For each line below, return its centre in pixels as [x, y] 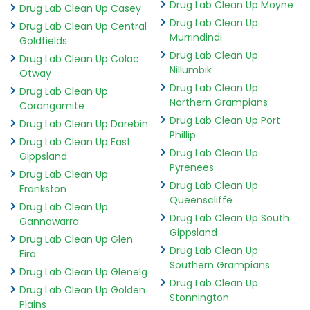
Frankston [43, 189]
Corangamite [52, 106]
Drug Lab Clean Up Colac [79, 58]
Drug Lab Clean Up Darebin [84, 124]
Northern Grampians [218, 102]
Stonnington [199, 297]
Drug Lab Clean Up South [229, 218]
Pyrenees [191, 167]
